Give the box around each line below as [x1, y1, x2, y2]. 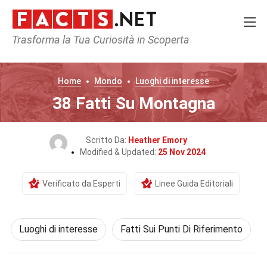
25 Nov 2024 [157, 147, 206, 157]
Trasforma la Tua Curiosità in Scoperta [12, 33, 190, 46]
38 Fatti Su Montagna [52, 94, 215, 113]
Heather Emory [128, 135, 187, 145]
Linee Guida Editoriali [154, 179, 233, 188]
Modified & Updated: [79, 147, 158, 157]
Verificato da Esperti [42, 179, 120, 188]
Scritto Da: [86, 135, 128, 145]
